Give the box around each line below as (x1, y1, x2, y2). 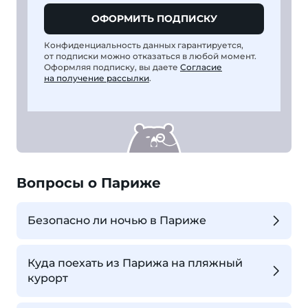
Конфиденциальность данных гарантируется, (44, 40, 243, 50)
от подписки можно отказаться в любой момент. (44, 51, 256, 61)
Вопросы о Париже (16, 175, 161, 191)
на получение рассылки (44, 73, 149, 83)
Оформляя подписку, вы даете (44, 62, 180, 72)
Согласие (180, 62, 222, 72)
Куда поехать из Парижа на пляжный (27, 256, 243, 270)
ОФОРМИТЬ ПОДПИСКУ (91, 12, 217, 25)
